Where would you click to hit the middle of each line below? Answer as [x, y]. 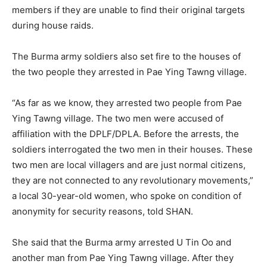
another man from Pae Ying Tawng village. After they [123, 257]
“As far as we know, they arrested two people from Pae [127, 103]
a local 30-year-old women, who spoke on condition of [127, 195]
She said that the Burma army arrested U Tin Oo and [122, 242]
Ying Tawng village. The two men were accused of [118, 118]
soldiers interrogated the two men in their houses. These [132, 149]
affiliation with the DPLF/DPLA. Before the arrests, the [125, 133]
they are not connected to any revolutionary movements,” [133, 180]
